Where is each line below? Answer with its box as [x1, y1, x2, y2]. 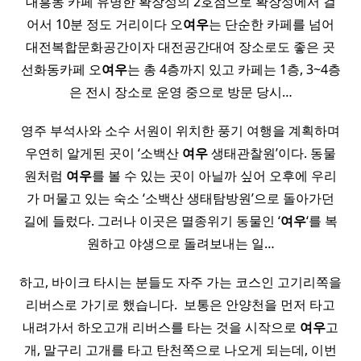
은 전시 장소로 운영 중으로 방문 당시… [68, 83, 293, 102]
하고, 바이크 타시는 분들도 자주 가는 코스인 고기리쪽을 [19, 273, 342, 292]
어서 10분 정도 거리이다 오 [27, 15, 183, 34]
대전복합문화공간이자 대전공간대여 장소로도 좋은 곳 [26, 38, 335, 56]
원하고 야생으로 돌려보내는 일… [86, 234, 275, 253]
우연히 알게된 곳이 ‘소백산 [25, 144, 182, 163]
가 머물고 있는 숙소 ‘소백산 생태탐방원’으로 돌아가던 [27, 189, 334, 208]
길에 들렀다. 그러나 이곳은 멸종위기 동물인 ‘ [23, 212, 280, 230]
